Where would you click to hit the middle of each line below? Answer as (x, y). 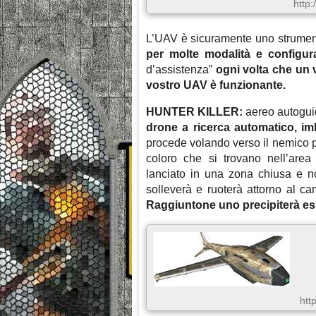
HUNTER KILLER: (194, 112)
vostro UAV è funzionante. (216, 85)
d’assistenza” (181, 70)
